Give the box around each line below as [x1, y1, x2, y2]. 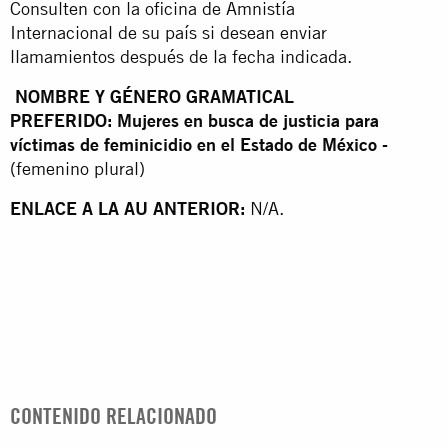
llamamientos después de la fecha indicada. [10, 45, 352, 67]
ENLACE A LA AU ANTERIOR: [10, 197, 245, 219]
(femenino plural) [10, 157, 145, 179]
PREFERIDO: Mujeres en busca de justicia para [10, 109, 379, 131]
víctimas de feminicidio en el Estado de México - [10, 133, 388, 155]
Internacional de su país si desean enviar [10, 21, 327, 43]
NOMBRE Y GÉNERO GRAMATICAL [15, 85, 294, 107]
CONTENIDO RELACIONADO [10, 402, 217, 429]
